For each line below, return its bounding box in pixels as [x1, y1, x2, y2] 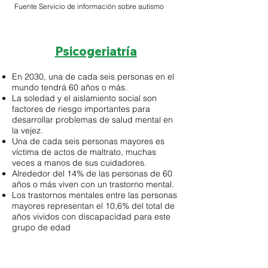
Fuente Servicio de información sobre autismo [14, 2, 164, 11]
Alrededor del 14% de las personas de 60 [12, 168, 172, 179]
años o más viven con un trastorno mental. [12, 179, 174, 190]
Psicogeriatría [54, 44, 137, 59]
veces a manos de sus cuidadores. [12, 157, 147, 168]
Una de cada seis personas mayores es [12, 136, 165, 147]
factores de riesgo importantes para [12, 103, 150, 114]
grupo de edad [12, 222, 71, 233]
